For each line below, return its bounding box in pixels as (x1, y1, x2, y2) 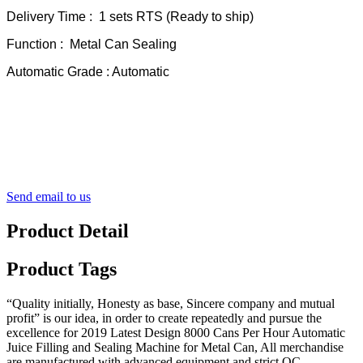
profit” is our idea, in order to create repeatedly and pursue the (6, 310, 322, 325)
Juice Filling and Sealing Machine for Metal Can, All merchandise (6, 340, 344, 354)
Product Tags (6, 258, 117, 280)
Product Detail (6, 220, 129, 242)
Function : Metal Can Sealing (6, 37, 177, 52)
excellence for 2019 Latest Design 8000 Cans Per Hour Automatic (6, 325, 345, 340)
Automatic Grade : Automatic (6, 65, 169, 79)
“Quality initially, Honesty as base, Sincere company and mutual (6, 296, 335, 310)
